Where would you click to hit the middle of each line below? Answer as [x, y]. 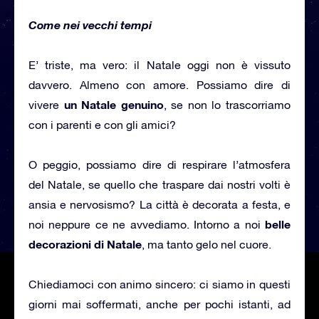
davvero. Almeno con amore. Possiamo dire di [159, 84]
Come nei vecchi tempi [90, 24]
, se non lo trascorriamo [227, 104]
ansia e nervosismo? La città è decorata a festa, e [159, 204]
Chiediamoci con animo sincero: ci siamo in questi [159, 284]
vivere [46, 104]
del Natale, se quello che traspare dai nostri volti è [159, 184]
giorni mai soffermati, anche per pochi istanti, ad [159, 304]
